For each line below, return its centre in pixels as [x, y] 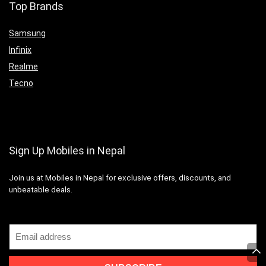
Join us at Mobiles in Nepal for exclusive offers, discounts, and [120, 178]
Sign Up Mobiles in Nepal [67, 150]
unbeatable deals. [41, 189]
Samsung [27, 33]
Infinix [20, 50]
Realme [23, 66]
